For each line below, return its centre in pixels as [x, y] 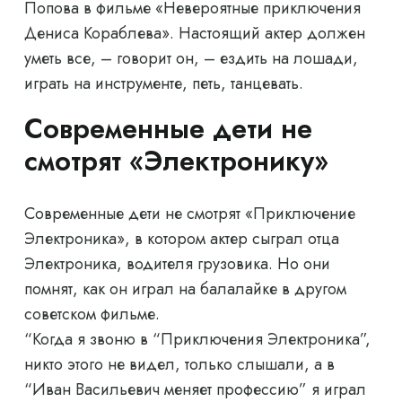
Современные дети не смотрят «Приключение [190, 214]
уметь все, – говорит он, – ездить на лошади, [191, 59]
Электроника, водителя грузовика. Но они [177, 264]
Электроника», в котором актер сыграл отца [182, 239]
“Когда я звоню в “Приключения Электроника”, [197, 340]
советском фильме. [92, 315]
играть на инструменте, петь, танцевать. [164, 84]
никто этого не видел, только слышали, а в [179, 365]
